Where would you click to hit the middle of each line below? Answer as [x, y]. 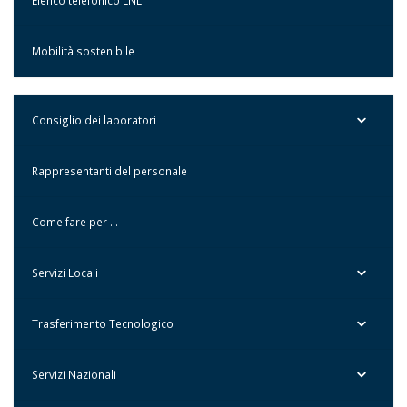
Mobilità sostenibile [83, 51]
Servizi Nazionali [74, 374]
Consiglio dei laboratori [94, 120]
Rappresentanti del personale [109, 171]
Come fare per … [75, 222]
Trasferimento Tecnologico [103, 323]
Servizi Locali [65, 273]
